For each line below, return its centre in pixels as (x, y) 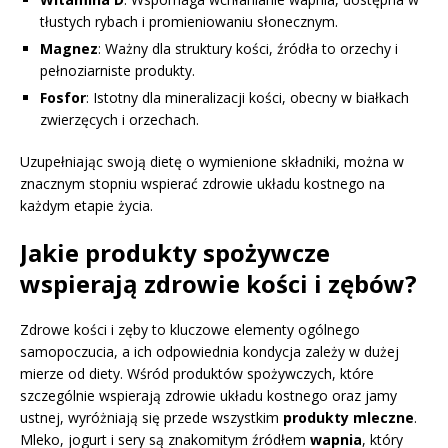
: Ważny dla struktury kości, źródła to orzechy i (248, 48)
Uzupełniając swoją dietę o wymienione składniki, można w (212, 161)
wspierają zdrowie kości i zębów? (218, 283)
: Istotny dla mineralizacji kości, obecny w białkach (247, 97)
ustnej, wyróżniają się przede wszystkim (151, 417)
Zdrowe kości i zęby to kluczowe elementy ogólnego (190, 329)
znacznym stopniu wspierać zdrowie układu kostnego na (202, 183)
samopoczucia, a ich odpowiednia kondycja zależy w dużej (209, 351)
